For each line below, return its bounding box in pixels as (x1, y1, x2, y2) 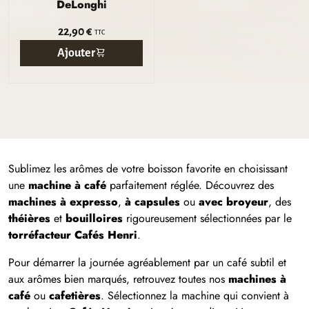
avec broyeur (199, 194, 268, 210)
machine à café (28, 177, 106, 193)
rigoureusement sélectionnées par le (123, 210, 292, 226)
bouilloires (66, 210, 123, 226)
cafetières (49, 288, 101, 303)
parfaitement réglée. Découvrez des (106, 177, 274, 193)
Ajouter (57, 47, 95, 59)
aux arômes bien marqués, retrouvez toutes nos (8, 271, 228, 287)
